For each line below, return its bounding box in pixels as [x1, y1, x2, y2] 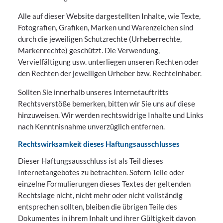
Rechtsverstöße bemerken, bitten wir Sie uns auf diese [18, 99, 195, 108]
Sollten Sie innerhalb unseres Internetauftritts [18, 87, 169, 97]
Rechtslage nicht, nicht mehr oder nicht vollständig [18, 190, 183, 200]
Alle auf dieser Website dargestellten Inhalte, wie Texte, [18, 11, 201, 21]
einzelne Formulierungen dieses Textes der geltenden [18, 179, 191, 188]
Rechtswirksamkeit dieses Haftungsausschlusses [18, 139, 180, 148]
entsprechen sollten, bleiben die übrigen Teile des [18, 202, 177, 211]
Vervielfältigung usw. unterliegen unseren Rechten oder [18, 57, 199, 67]
